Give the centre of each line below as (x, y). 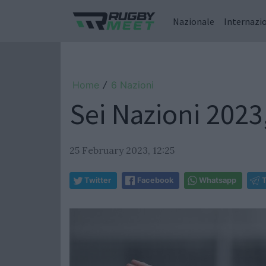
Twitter (98, 180)
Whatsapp (218, 180)
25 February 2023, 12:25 (122, 150)
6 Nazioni (132, 85)
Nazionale (194, 21)
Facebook (155, 180)
